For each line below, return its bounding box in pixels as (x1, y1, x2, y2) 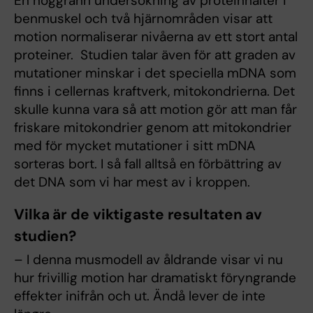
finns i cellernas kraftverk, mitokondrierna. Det (14, 82, 295, 100)
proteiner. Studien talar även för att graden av (14, 46, 296, 64)
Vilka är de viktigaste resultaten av (14, 205, 263, 224)
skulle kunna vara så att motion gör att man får (14, 101, 297, 118)
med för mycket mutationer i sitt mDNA (14, 137, 256, 154)
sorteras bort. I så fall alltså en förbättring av (14, 155, 282, 173)
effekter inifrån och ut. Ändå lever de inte (14, 287, 265, 305)
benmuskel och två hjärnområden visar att (14, 10, 272, 27)
